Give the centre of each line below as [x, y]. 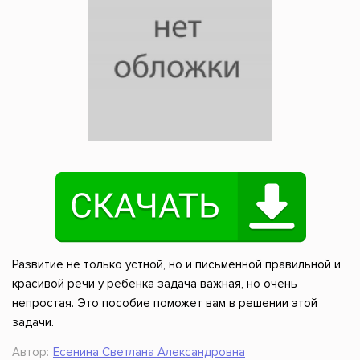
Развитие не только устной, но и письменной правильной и [176, 265]
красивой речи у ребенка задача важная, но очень [155, 284]
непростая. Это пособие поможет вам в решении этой [165, 303]
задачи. [33, 323]
